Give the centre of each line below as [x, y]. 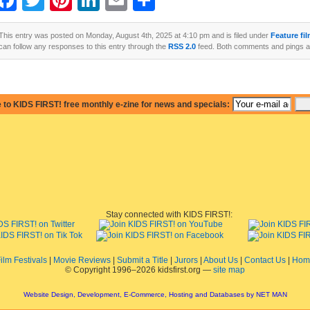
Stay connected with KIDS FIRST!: [169, 215]
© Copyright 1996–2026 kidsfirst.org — [139, 270]
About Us [220, 260]
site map [229, 270]
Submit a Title [142, 260]
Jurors [186, 260]
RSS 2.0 [182, 46]
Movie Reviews [82, 260]
